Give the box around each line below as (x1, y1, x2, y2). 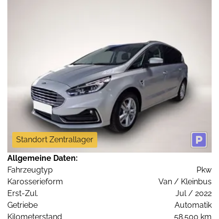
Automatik (175, 200, 212, 210)
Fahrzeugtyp (7, 165, 53, 175)
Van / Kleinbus (158, 177, 212, 187)
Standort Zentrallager (16, 135, 93, 145)
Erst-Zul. (7, 189, 38, 198)
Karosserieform (7, 177, 63, 187)
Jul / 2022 (175, 189, 212, 198)
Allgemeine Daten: (7, 153, 78, 163)
